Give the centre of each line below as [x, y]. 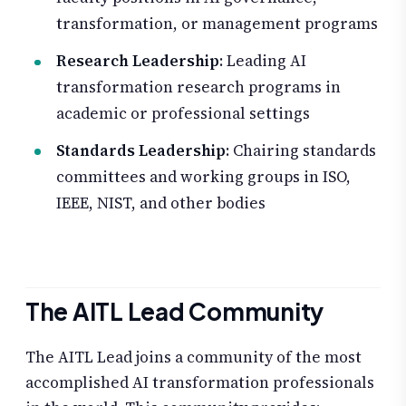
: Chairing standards [301, 151]
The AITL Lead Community [175, 311]
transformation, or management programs [217, 24]
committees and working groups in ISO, [203, 177]
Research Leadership [138, 61]
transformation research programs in [198, 87]
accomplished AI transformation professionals [200, 382]
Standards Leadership [141, 151]
